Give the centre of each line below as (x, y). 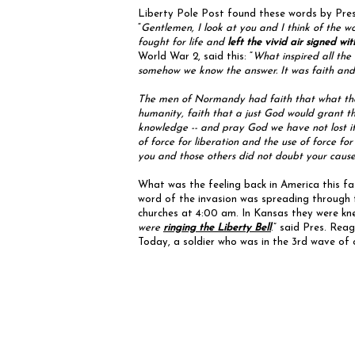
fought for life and (183, 43)
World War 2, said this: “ (195, 57)
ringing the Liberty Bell (217, 228)
